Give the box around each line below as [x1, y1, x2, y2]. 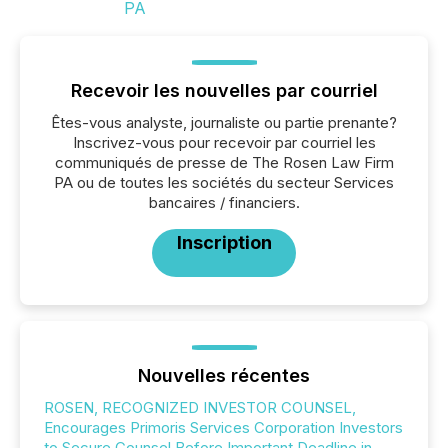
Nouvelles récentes [138, 365, 310, 386]
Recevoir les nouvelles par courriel [70, 80, 378, 101]
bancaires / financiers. [148, 193, 300, 212]
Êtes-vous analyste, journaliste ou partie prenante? [51, 113, 397, 132]
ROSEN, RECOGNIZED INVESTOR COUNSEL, [44, 398, 356, 417]
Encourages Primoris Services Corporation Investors [44, 418, 403, 437]
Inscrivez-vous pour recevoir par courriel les [72, 133, 376, 152]
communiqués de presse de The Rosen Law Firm [54, 153, 394, 172]
